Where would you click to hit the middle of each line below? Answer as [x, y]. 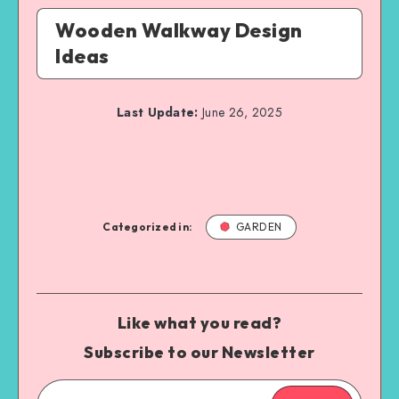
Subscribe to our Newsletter [199, 352]
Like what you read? [199, 322]
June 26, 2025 [240, 112]
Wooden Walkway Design [179, 30]
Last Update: [158, 112]
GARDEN [259, 226]
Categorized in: [148, 226]
